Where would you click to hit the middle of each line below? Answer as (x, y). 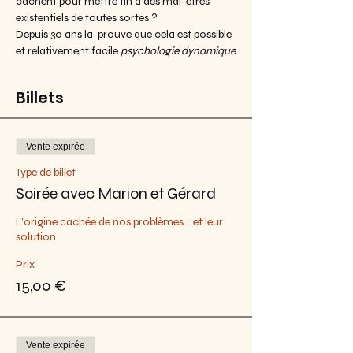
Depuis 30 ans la (56, 34)
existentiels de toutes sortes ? (87, 18)
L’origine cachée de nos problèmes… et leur (119, 222)
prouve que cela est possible (165, 34)
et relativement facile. (68, 51)
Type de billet (46, 172)
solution (36, 237)
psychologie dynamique (178, 51)
